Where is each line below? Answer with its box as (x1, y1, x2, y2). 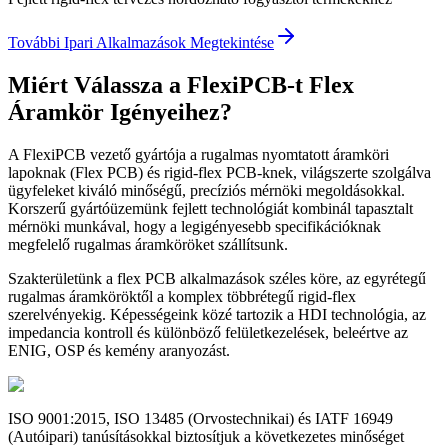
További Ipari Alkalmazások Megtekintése (8, 34, 274, 52)
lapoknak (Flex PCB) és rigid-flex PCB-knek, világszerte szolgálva (8, 164, 431, 182)
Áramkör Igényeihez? (8, 99, 232, 126)
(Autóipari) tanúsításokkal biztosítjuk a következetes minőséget (8, 428, 404, 446)
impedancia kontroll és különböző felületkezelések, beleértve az (8, 324, 408, 342)
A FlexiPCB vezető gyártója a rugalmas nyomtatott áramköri (8, 146, 389, 164)
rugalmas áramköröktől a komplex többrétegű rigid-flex (8, 288, 356, 306)
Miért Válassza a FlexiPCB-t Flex (8, 72, 354, 99)
